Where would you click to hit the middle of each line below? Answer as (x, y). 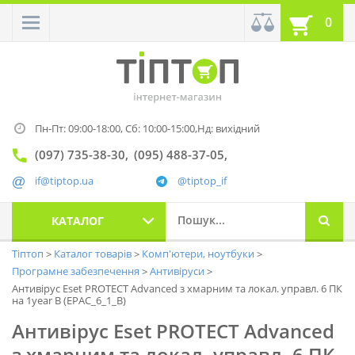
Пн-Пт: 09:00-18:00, (80, 129)
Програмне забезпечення (77, 271)
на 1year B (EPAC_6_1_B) (69, 301)
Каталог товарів (94, 254)
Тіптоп (29, 254)
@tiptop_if (202, 181)
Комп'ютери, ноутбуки (199, 254)
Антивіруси (178, 271)
